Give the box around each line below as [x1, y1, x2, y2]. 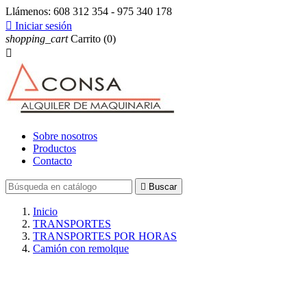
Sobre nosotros [33, 130, 97, 142]
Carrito [71, 33, 101, 45]
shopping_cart [5, 33, 68, 45]
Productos [33, 143, 76, 154]
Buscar [149, 182, 177, 192]
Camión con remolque [33, 243, 129, 254]
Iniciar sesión [15, 20, 72, 32]
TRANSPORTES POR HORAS [33, 230, 177, 242]
